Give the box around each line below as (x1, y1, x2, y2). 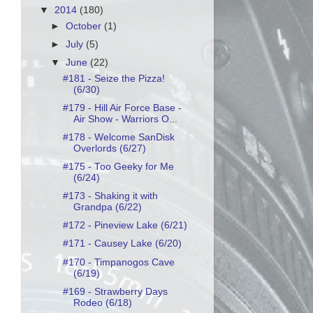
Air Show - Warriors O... (73, 113, 177, 124)
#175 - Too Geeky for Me (62, 161, 174, 172)
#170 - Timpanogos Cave (62, 256, 175, 268)
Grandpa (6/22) (73, 202, 142, 213)
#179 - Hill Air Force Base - (62, 102, 182, 113)
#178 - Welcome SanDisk (62, 131, 175, 143)
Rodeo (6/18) (73, 297, 132, 308)
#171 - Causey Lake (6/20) (62, 238, 182, 249)
